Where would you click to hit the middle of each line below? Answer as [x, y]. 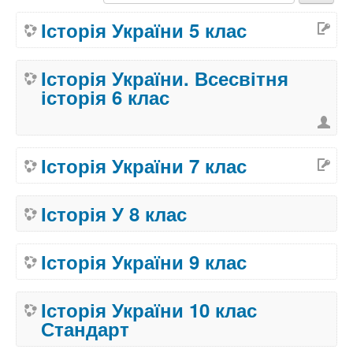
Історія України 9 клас [144, 262]
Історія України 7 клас [144, 166]
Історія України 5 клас [144, 30]
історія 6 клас [105, 97]
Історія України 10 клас [149, 310]
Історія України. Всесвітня [165, 78]
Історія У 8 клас [114, 214]
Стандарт [85, 329]
